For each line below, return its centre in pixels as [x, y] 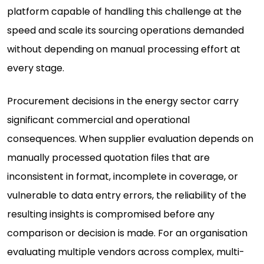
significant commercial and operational [98, 120]
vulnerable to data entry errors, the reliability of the [127, 196]
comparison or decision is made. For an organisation [127, 233]
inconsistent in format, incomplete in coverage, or [123, 177]
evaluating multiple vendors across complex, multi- [126, 252]
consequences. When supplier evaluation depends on [130, 139]
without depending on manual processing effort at [124, 49]
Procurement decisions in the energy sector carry [123, 101]
